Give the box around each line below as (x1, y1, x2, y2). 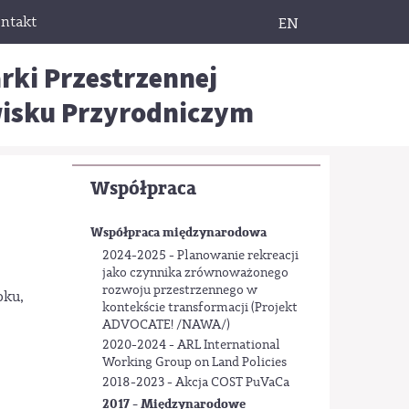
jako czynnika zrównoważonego (101, 264, 288, 281)
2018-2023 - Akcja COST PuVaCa (101, 374, 289, 392)
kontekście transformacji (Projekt (101, 299, 298, 316)
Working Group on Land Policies (101, 354, 287, 372)
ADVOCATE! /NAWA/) (101, 316, 230, 333)
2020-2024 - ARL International (101, 337, 280, 354)
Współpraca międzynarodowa (89, 224, 267, 242)
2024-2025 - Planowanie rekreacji (101, 246, 299, 264)
